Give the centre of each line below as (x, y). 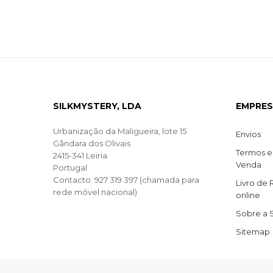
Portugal (70, 167)
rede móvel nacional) (95, 192)
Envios (248, 134)
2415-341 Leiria (80, 155)
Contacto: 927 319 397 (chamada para (126, 179)
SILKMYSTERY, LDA (97, 106)
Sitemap (253, 231)
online (248, 195)
